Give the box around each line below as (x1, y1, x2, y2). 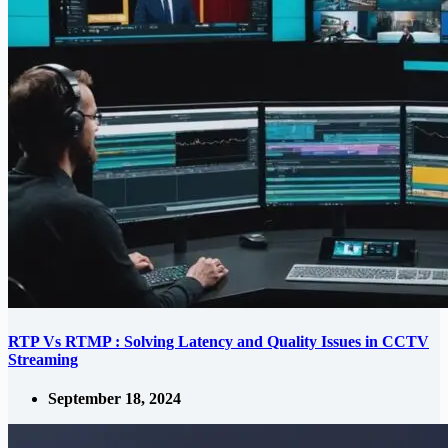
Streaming (8, 350, 78, 368)
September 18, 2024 (48, 390, 181, 408)
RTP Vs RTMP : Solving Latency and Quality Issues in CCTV (8, 332, 429, 350)
